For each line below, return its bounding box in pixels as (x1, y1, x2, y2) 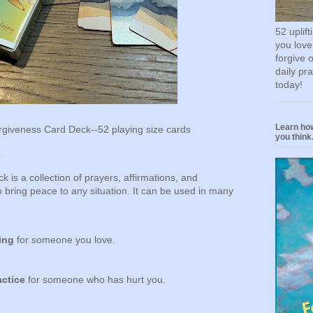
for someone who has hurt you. (25, 274, 166, 286)
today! (275, 79, 303, 91)
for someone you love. (14, 233, 115, 245)
